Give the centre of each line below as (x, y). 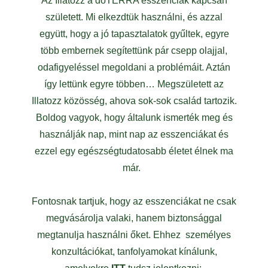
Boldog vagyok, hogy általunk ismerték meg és (134, 118)
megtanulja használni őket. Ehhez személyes (134, 235)
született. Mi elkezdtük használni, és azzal (134, 17)
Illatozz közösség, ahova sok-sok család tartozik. (134, 101)
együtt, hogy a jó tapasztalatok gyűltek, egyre (134, 34)
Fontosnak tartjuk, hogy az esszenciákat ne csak (134, 201)
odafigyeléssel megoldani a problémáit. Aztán (134, 67)
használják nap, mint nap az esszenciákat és (134, 134)
